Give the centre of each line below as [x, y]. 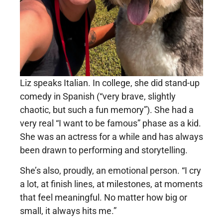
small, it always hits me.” [68, 211]
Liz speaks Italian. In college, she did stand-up [110, 83]
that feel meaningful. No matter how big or [104, 198]
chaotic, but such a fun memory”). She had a [107, 110]
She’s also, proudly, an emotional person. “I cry [111, 171]
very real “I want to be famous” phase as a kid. [111, 123]
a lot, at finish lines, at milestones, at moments [111, 184]
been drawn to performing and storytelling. [104, 150]
